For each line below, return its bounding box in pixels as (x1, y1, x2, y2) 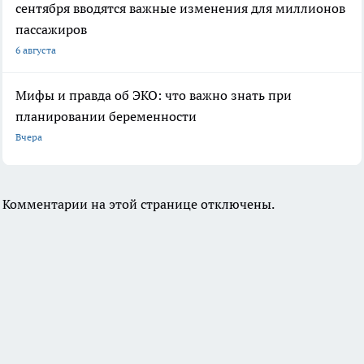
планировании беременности (15, 107, 197, 124)
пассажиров (15, 20, 87, 37)
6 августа (15, 43, 56, 56)
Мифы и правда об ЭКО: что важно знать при (15, 86, 292, 103)
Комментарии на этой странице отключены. (2, 195, 275, 212)
